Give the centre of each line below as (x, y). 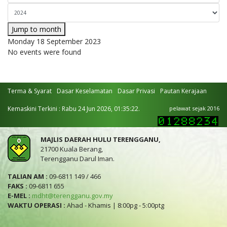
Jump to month (36, 29)
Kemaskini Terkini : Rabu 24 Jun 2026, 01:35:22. (74, 109)
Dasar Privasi (136, 91)
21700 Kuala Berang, (72, 149)
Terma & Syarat (30, 91)
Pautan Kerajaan (183, 91)
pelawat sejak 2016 (194, 108)
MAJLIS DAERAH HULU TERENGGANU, (101, 139)
